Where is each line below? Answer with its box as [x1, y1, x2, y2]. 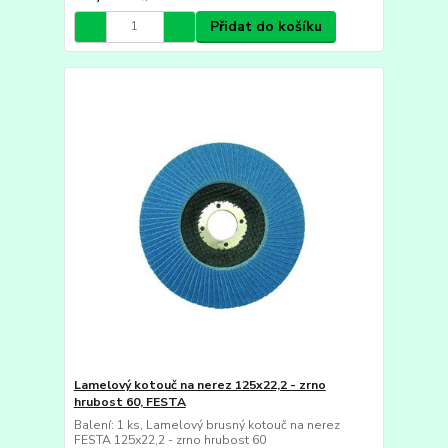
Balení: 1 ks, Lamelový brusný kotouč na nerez [73, 417, 340, 433]
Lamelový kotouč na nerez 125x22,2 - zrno [73, 377, 326, 393]
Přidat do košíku [209, 16, 322, 36]
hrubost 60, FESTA [73, 394, 186, 410]
